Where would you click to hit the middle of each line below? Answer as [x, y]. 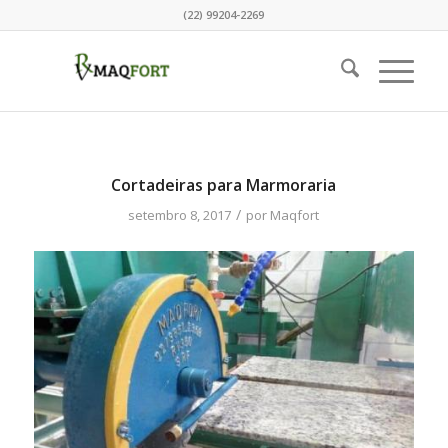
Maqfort [295, 215]
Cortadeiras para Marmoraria [224, 185]
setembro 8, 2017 [180, 215]
